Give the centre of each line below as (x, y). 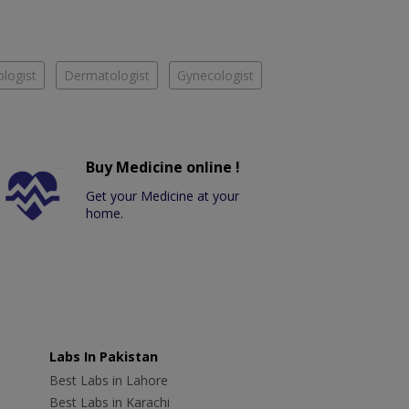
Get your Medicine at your (163, 196)
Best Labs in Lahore (108, 381)
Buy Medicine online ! (163, 168)
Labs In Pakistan (103, 357)
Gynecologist (215, 76)
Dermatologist (107, 76)
